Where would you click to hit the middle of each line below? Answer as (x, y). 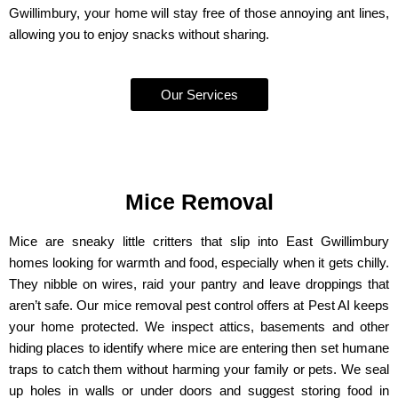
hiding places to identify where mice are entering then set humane (199, 348)
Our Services (199, 95)
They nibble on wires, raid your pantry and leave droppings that (199, 284)
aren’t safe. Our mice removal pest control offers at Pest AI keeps (199, 306)
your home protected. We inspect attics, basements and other (199, 327)
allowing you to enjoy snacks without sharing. (139, 35)
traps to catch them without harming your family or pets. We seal (199, 370)
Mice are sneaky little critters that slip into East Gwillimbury (199, 242)
